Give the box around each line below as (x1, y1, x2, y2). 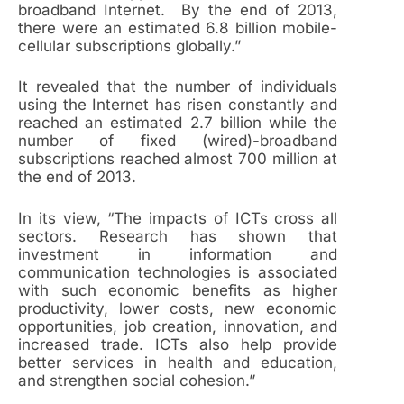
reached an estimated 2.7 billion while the (18, 114, 338, 133)
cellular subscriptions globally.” (18, 36, 241, 55)
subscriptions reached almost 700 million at (18, 150, 338, 169)
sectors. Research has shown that (18, 226, 338, 245)
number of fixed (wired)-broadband (18, 132, 338, 151)
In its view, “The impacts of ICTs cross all (18, 208, 338, 227)
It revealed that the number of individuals (18, 78, 338, 96)
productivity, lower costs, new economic (18, 298, 338, 317)
